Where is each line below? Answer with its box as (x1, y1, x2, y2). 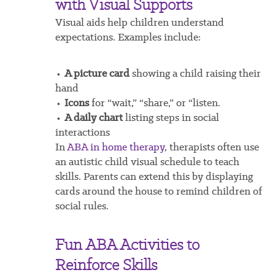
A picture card (64, 66, 130, 80)
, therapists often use (164, 140, 259, 154)
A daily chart (64, 110, 123, 125)
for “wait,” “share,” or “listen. (88, 96, 220, 110)
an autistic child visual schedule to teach (55, 155, 239, 169)
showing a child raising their (129, 66, 261, 80)
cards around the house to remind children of (55, 184, 262, 198)
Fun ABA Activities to (55, 234, 199, 255)
